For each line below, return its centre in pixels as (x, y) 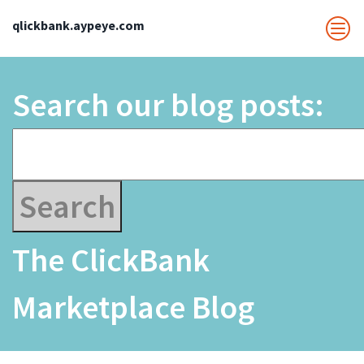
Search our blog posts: (171, 105)
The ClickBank (111, 260)
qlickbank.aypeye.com (78, 25)
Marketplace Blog (133, 307)
